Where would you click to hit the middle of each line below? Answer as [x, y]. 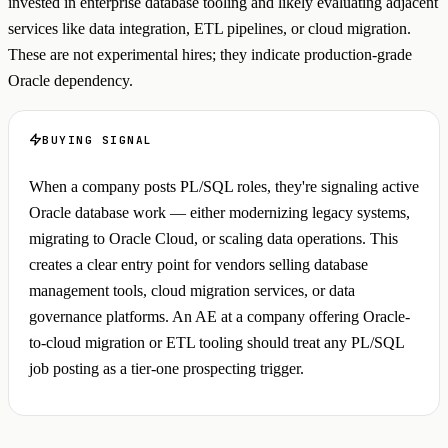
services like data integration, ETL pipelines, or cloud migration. [209, 28]
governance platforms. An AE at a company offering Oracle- [219, 316]
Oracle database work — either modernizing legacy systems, [219, 212]
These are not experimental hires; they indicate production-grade [210, 54]
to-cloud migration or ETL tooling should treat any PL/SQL [216, 342]
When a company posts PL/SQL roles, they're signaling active [224, 186]
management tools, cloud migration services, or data [192, 290]
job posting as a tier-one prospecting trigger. [166, 368]
